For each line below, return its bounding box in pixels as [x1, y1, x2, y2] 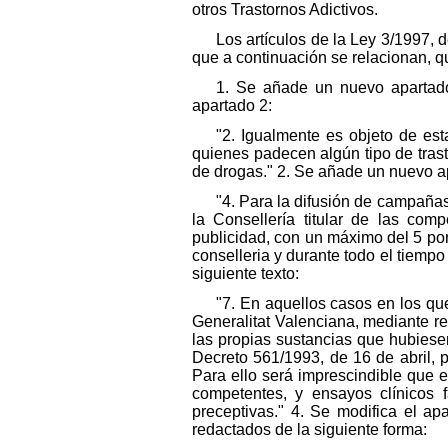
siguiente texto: [192, 264, 299, 282]
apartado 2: [192, 96, 272, 114]
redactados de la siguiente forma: [192, 420, 427, 438]
